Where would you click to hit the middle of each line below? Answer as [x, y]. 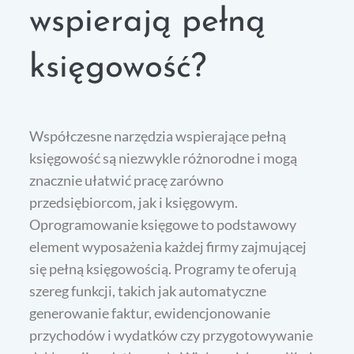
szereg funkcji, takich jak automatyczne [148, 291]
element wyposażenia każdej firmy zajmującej [168, 247]
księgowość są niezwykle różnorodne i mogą [164, 158]
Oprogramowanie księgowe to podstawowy [163, 225]
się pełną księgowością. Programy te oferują [163, 269]
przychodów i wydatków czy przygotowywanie [171, 335]
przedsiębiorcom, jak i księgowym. [134, 203]
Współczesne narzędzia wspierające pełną [158, 136]
